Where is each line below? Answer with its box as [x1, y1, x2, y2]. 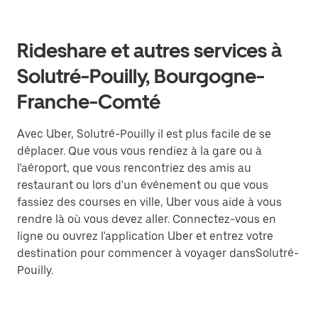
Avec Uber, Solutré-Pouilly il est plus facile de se [17, 127, 271, 141]
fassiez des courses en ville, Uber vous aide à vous [17, 195, 282, 209]
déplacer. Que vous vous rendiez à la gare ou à [17, 144, 262, 158]
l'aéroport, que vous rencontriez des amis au [17, 161, 251, 175]
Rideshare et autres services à [17, 38, 282, 62]
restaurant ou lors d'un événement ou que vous [17, 178, 268, 192]
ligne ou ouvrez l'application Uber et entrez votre [17, 229, 273, 243]
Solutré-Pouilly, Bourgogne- [17, 64, 265, 88]
